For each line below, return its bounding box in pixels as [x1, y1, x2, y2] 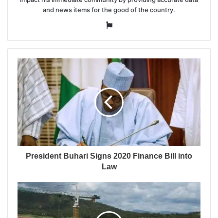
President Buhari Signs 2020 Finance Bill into [26, 151, 192, 160]
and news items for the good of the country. [43, 5, 175, 14]
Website [111, 19, 141, 29]
